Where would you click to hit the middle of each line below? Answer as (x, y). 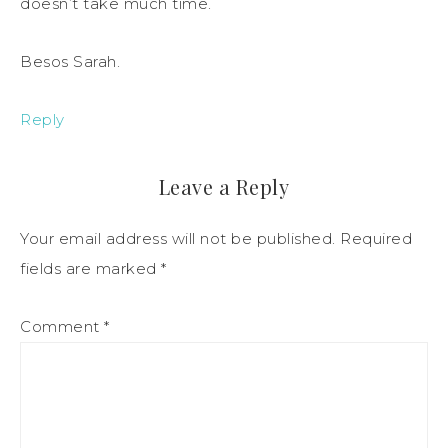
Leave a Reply (224, 186)
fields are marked (90, 268)
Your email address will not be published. (178, 238)
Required (376, 238)
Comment (62, 326)
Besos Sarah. (70, 61)
